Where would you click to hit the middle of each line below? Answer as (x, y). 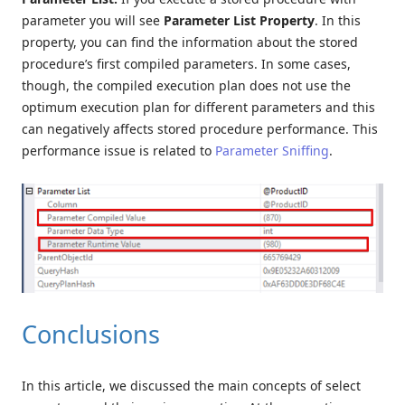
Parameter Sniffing (272, 151)
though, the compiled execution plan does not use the (186, 86)
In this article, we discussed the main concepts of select (191, 386)
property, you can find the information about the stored (190, 42)
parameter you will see (93, 21)
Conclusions (91, 334)
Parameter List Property (239, 21)
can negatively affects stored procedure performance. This (200, 129)
